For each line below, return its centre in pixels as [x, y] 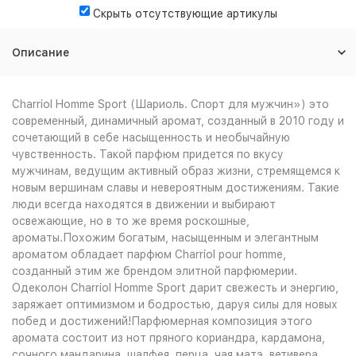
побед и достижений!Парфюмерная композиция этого [162, 321]
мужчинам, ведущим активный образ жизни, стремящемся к [176, 171]
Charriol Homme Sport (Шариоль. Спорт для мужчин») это [170, 104]
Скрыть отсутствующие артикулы [185, 14]
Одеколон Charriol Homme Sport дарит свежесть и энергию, [175, 288]
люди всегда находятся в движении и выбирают [144, 204]
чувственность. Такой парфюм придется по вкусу [148, 154]
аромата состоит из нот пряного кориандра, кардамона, [168, 338]
